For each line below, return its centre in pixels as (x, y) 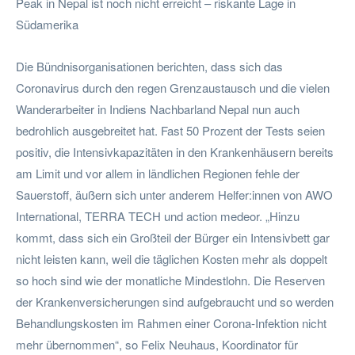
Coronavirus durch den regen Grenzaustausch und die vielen (173, 87)
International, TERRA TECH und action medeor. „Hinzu (158, 216)
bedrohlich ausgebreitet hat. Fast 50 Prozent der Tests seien (170, 130)
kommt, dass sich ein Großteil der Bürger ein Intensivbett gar (173, 237)
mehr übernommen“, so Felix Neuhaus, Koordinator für (157, 344)
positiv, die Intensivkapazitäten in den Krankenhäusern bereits (175, 151)
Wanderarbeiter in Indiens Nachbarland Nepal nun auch (158, 109)
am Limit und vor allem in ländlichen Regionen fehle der (158, 173)
